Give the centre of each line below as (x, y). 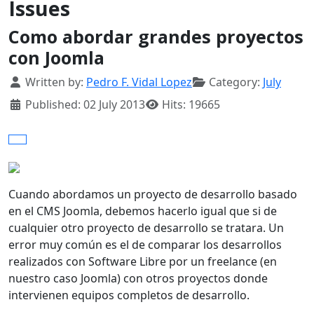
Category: (234, 82)
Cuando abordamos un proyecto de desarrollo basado (153, 194)
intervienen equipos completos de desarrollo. (129, 295)
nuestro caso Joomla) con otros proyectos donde (138, 279)
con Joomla (56, 58)
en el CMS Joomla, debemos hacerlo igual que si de (143, 211)
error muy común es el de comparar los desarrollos (145, 245)
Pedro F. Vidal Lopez (139, 82)
